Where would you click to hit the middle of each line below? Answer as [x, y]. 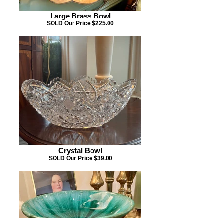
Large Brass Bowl [80, 16]
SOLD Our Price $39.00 [80, 158]
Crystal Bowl [80, 151]
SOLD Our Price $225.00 [80, 23]
